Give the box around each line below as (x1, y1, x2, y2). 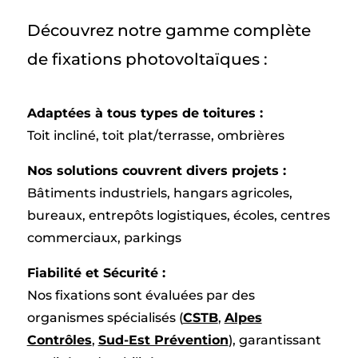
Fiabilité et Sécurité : (26, 265, 165, 280)
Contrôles (26, 332, 92, 348)
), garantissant (228, 332, 321, 348)
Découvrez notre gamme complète (26, 21, 311, 40)
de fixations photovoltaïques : (26, 50, 268, 69)
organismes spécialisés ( (26, 310, 183, 325)
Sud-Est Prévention (97, 332, 229, 348)
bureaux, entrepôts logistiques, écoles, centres (26, 208, 330, 223)
